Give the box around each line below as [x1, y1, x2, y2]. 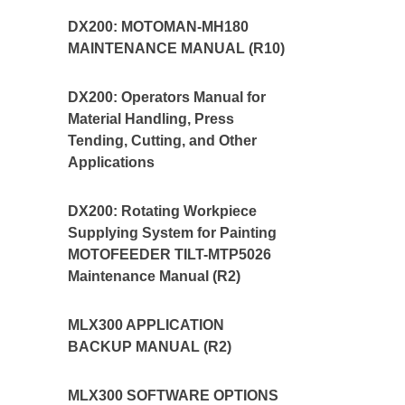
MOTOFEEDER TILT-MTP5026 [67, 247, 271, 262]
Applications [67, 155, 155, 170]
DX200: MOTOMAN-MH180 [67, 19, 249, 34]
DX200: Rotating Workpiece [67, 203, 257, 219]
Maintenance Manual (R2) [67, 268, 240, 284]
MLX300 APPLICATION [67, 317, 224, 333]
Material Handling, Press [67, 111, 234, 127]
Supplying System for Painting [67, 225, 277, 240]
